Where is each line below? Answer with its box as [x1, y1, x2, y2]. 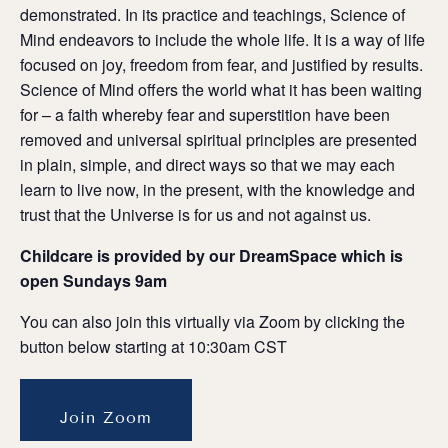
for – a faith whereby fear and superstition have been [20, 102, 390, 126]
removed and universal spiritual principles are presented [20, 127, 417, 151]
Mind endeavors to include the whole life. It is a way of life [20, 27, 425, 51]
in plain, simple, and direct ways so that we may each [20, 152, 395, 176]
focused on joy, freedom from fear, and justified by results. [20, 52, 423, 76]
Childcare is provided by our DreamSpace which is [20, 243, 403, 267]
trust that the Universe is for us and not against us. [20, 202, 371, 226]
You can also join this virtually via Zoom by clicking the [20, 309, 405, 333]
